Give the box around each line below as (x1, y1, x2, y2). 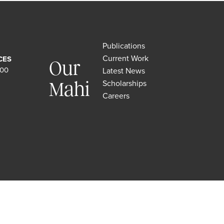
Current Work (102, 52, 148, 63)
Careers (102, 90, 129, 101)
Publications (102, 40, 145, 51)
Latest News (102, 65, 145, 76)
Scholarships (102, 77, 146, 88)
